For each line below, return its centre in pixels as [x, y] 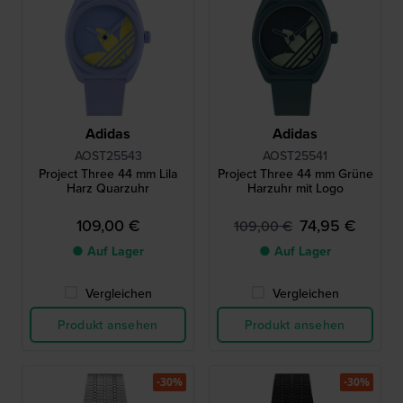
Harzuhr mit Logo [295, 188]
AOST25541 [295, 156]
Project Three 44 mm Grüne [295, 174]
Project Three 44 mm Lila [108, 174]
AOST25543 [108, 156]
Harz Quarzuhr [108, 188]
